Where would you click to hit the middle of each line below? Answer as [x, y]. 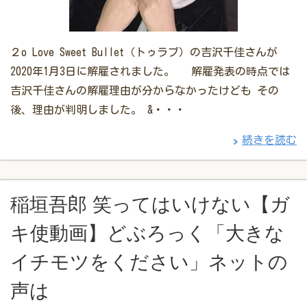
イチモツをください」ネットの [149, 262]
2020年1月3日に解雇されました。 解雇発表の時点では [150, 72]
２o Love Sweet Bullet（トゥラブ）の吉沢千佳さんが [144, 52]
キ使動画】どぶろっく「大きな [147, 234]
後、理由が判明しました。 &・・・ [98, 110]
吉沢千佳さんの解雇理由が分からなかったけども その [145, 91]
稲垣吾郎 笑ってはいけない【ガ [150, 205]
